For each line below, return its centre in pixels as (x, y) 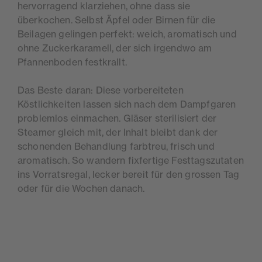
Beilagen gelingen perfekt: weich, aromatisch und (127, 34)
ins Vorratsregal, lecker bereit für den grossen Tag (129, 175)
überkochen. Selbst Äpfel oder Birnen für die (117, 20)
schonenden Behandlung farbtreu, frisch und (116, 146)
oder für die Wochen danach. (81, 189)
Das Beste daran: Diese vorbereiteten (101, 90)
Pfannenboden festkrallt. (72, 62)
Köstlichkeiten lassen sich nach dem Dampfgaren (127, 104)
